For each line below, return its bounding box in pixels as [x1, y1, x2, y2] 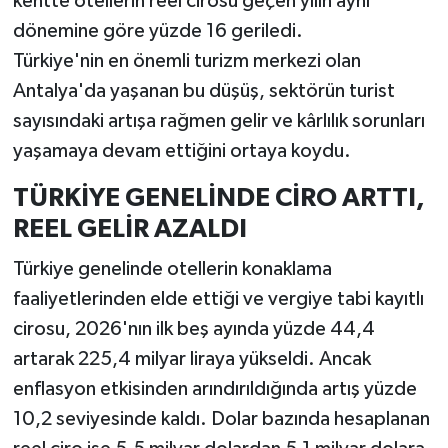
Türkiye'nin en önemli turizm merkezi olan [12, 51, 361, 72]
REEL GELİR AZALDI [12, 216, 247, 243]
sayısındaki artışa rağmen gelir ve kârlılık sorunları [12, 111, 425, 132]
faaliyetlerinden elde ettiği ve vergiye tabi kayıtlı [12, 288, 424, 309]
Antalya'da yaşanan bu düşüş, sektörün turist [12, 81, 395, 102]
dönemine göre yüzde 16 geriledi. [12, 21, 303, 42]
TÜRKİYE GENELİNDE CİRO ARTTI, [12, 185, 425, 212]
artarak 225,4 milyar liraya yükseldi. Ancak [12, 348, 371, 369]
